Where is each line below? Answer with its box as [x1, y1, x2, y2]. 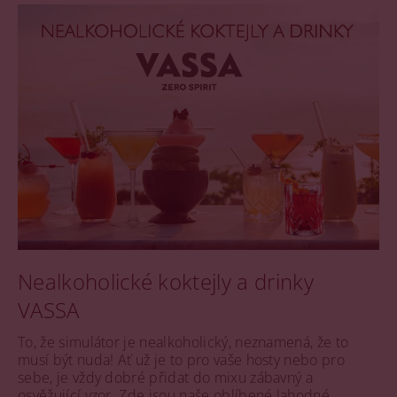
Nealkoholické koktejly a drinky [18, 267, 314, 297]
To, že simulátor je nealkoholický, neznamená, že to [18, 332, 349, 353]
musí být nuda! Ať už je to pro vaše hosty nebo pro [18, 350, 346, 370]
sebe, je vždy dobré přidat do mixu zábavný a [18, 368, 314, 388]
